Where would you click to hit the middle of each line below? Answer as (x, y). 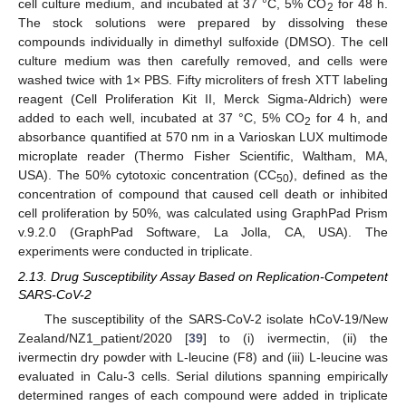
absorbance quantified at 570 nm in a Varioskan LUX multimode (203, 136)
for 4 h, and (349, 117)
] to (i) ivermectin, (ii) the (295, 338)
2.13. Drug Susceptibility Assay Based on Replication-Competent (203, 276)
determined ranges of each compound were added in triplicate (203, 396)
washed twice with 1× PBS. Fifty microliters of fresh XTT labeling (203, 79)
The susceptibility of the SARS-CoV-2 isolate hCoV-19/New (216, 319)
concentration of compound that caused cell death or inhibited (203, 193)
